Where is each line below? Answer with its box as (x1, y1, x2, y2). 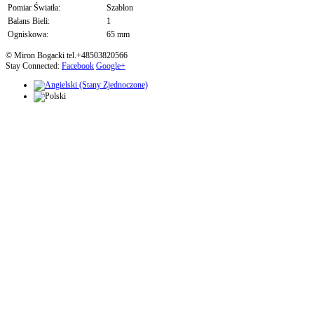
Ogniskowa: (8, 29, 48, 40)
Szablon (107, 3, 133, 13)
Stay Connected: (6, 61, 62, 71)
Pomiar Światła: (8, 3, 60, 13)
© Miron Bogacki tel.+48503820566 (6, 50, 128, 61)
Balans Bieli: (8, 16, 50, 27)
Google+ (96, 61, 125, 71)
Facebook (62, 61, 94, 71)
